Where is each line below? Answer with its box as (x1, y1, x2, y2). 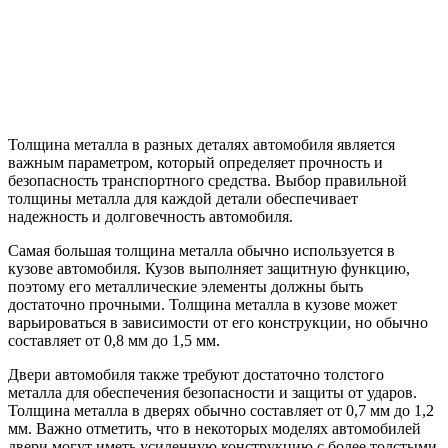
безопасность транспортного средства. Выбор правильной (8, 172, 407, 190)
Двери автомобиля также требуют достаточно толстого (8, 366, 384, 384)
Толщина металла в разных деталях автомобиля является (8, 136, 395, 154)
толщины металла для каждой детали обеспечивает (8, 190, 358, 208)
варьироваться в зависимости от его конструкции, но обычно (8, 314, 428, 332)
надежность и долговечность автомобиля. (8, 208, 293, 226)
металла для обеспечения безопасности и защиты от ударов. (8, 384, 417, 402)
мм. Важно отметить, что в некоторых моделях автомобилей (8, 420, 421, 438)
